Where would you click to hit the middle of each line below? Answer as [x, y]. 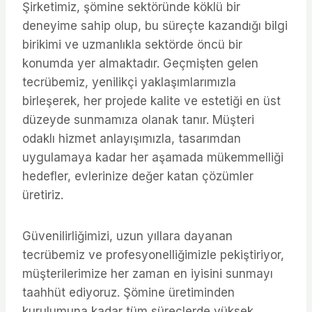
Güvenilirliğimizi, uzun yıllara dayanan [127, 236]
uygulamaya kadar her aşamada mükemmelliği [153, 157]
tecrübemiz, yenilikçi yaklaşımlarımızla [129, 82]
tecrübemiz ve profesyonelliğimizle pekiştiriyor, [153, 255]
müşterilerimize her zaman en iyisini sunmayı [148, 273]
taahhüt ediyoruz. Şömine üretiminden [128, 292]
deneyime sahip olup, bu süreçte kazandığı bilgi [155, 25]
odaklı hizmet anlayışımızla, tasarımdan [132, 138]
